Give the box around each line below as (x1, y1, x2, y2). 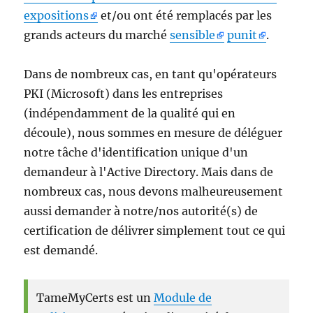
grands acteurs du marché (24, 27, 170, 42)
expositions (24, 8, 89, 22)
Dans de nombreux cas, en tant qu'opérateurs (24, 66, 277, 81)
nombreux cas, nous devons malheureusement (24, 184, 284, 198)
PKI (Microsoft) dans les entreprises (24, 86, 224, 101)
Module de (154, 290, 212, 305)
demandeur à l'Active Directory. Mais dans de (24, 164, 274, 179)
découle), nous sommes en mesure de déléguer (24, 125, 283, 140)
